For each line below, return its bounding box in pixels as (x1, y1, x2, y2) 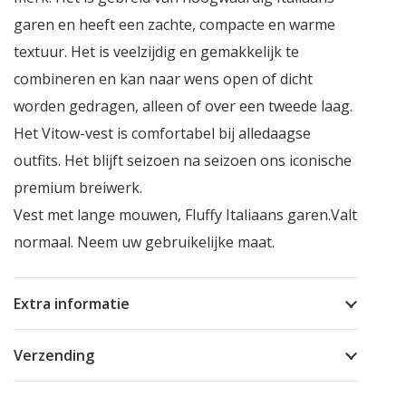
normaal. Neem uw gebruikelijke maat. (13, 232, 275, 253)
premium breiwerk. (13, 178, 142, 198)
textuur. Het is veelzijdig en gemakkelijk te (13, 42, 299, 63)
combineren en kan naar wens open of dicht (13, 69, 313, 90)
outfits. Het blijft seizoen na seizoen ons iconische (13, 150, 352, 171)
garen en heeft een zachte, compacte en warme (13, 14, 335, 35)
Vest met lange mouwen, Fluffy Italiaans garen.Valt (13, 205, 357, 226)
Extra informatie (13, 294, 130, 314)
